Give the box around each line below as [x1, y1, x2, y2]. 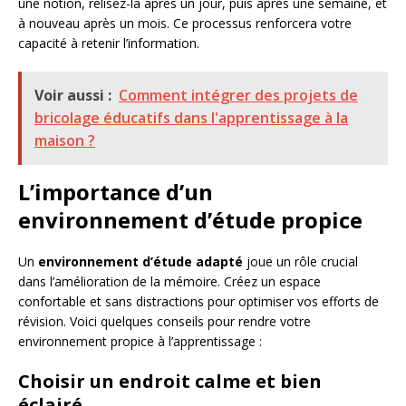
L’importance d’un [18, 177, 213, 207]
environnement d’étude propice [18, 205, 362, 235]
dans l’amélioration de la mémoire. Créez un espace [18, 273, 321, 290]
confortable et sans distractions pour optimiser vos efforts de [18, 293, 379, 310]
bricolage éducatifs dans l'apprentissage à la [34, 108, 348, 128]
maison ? [34, 130, 95, 150]
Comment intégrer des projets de [119, 85, 358, 105]
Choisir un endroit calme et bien [18, 369, 322, 393]
